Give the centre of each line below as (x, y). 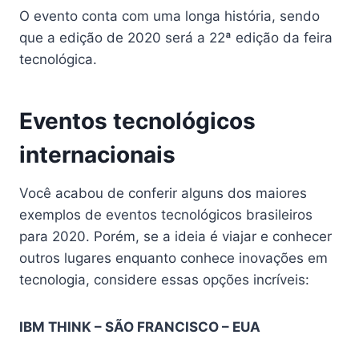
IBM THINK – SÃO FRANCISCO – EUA (140, 327)
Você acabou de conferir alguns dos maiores (163, 194)
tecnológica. (60, 60)
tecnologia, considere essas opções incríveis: (164, 280)
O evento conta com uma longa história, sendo (169, 16)
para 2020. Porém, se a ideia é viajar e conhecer (175, 237)
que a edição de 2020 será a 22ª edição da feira (176, 38)
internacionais (97, 155)
